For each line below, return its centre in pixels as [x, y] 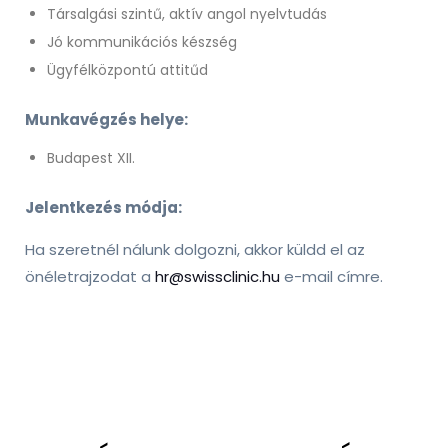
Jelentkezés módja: [103, 208]
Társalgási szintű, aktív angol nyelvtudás [187, 14]
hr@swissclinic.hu [217, 277]
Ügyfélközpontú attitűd [127, 70]
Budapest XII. [91, 158]
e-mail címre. [331, 277]
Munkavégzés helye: [106, 120]
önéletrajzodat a [90, 277]
